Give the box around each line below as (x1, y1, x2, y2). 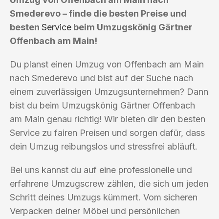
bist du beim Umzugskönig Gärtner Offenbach (10, 100, 195, 110)
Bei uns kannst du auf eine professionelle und (10, 164, 192, 175)
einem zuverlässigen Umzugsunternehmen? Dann (10, 86, 208, 97)
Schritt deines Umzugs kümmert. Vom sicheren (10, 192, 197, 202)
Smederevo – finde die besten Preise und (10, 8, 187, 19)
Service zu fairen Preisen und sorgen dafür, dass (10, 127, 205, 138)
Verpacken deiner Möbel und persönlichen (10, 205, 180, 216)
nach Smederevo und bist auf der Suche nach (10, 72, 193, 83)
